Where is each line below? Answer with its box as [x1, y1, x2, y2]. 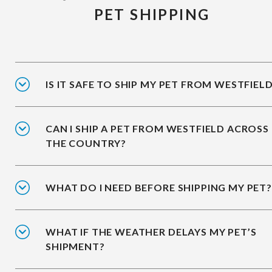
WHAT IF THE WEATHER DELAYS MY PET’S [46, 226, 257, 238]
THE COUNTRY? [46, 137, 127, 149]
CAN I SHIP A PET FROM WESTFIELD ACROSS [46, 123, 269, 135]
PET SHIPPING [93, 5, 210, 24]
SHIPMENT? [46, 240, 105, 253]
